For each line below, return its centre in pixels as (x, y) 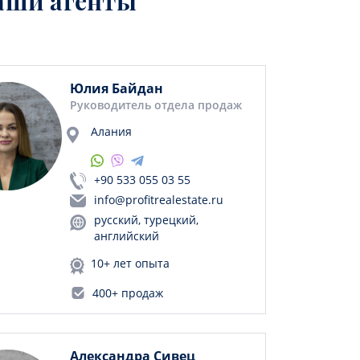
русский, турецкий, (146, 220)
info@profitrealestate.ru (159, 200)
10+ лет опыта (130, 263)
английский (127, 236)
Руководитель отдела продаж (156, 105)
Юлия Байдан (117, 88)
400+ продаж (128, 293)
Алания (111, 131)
